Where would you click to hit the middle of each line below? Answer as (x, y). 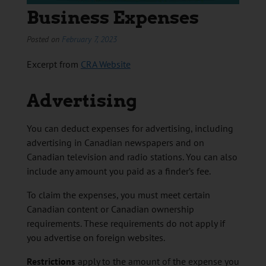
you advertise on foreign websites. (96, 238)
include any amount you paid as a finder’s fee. (118, 171)
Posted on (44, 39)
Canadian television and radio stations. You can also (132, 157)
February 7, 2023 (89, 39)
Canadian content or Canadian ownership (110, 209)
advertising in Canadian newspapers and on (115, 143)
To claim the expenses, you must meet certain (118, 195)
